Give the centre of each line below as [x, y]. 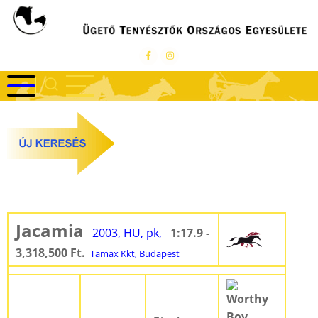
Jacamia [50, 231]
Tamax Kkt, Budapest [134, 254]
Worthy [247, 299]
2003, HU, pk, [127, 233]
